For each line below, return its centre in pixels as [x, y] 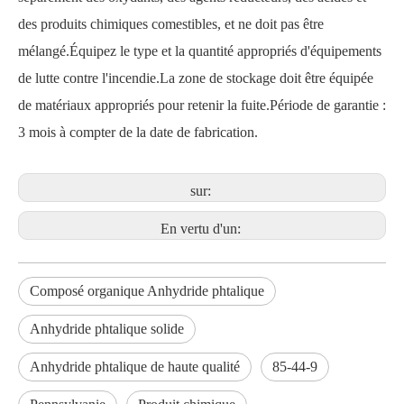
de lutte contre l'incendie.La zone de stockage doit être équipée [196, 78]
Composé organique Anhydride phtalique [147, 290]
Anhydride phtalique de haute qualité [135, 366]
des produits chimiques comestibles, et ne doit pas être [171, 23]
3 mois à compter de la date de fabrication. [138, 132]
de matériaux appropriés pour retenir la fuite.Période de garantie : [202, 105]
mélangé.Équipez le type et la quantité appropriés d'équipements [200, 50]
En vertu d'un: [202, 228]
